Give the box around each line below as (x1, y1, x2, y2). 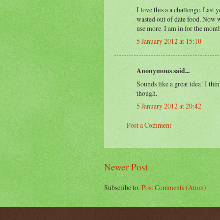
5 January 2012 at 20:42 (137, 101, 201, 110)
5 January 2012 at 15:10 (137, 36, 201, 46)
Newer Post (104, 161, 148, 173)
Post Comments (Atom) (141, 183, 206, 192)
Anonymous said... (137, 65, 190, 76)
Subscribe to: (104, 183, 141, 192)
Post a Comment (127, 120, 171, 130)
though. (137, 88, 157, 98)
